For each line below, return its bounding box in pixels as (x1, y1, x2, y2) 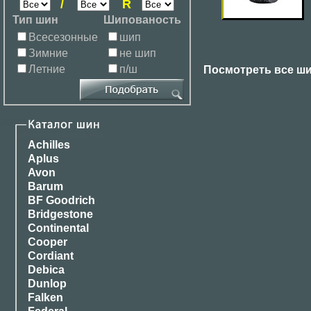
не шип (119, 47, 156, 60)
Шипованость (103, 14, 181, 26)
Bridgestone (28, 208, 93, 221)
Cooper (28, 236, 67, 249)
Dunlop (28, 278, 67, 290)
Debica (28, 264, 65, 276)
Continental (28, 222, 89, 235)
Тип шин (12, 14, 58, 26)
